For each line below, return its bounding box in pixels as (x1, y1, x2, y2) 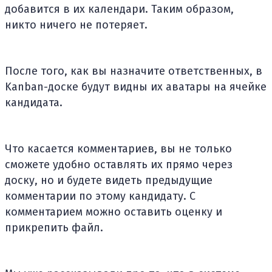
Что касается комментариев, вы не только (5, 141, 232, 155)
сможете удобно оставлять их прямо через (5, 157, 233, 171)
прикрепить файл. (5, 220, 103, 234)
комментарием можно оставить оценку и (5, 205, 222, 219)
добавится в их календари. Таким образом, (5, 2, 234, 16)
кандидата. (5, 95, 63, 109)
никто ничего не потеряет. (5, 18, 148, 32)
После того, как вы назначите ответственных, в (5, 64, 262, 78)
